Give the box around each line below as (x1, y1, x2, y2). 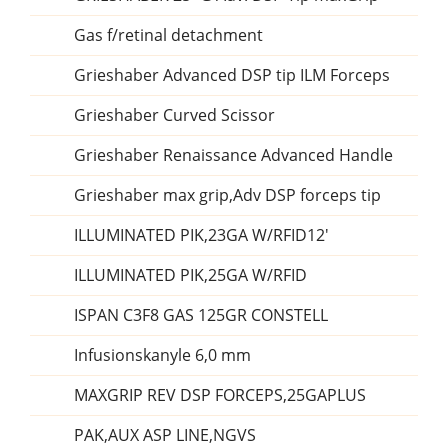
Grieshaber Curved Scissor (74, 104, 275, 126)
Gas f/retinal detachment (74, 24, 263, 46)
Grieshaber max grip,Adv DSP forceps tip (74, 184, 381, 206)
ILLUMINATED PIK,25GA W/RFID (74, 264, 307, 286)
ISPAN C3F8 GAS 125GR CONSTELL (74, 304, 328, 326)
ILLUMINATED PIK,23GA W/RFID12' (74, 224, 329, 246)
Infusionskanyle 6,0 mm (74, 344, 251, 366)
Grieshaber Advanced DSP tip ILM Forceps (74, 64, 390, 86)
